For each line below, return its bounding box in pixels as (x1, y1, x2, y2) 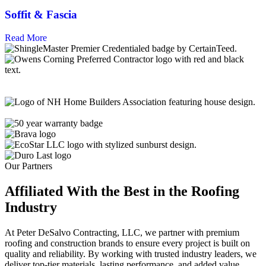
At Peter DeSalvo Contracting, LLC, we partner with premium (5, 227, 239, 237)
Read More (5, 32, 47, 43)
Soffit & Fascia (5, 8, 77, 21)
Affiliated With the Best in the (5, 183, 191, 199)
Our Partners (5, 160, 52, 171)
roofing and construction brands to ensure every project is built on (5, 237, 250, 248)
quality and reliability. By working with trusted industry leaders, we (5, 248, 256, 259)
